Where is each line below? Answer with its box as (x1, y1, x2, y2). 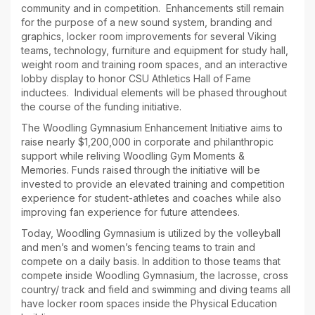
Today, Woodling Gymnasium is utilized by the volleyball (21, 227, 281, 240)
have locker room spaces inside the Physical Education (21, 297, 277, 310)
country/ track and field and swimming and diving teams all (21, 283, 290, 296)
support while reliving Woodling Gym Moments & (21, 150, 245, 162)
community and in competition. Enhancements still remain (21, 2, 284, 15)
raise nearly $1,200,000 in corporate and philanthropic (21, 136, 274, 148)
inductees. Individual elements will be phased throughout (21, 86, 287, 99)
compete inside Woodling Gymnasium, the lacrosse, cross (21, 269, 288, 282)
